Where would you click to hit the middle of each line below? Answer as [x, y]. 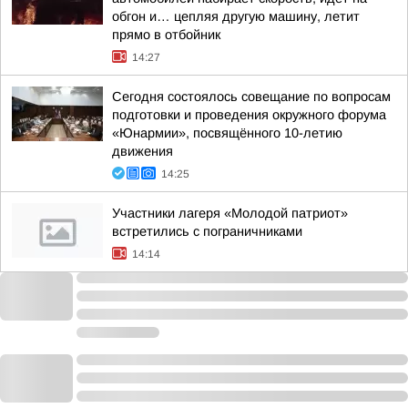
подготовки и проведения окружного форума [249, 115]
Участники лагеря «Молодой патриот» [230, 213]
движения [143, 151]
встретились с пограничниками [207, 231]
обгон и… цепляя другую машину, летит [236, 16]
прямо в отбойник [166, 35]
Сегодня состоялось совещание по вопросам [251, 97]
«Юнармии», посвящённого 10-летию [227, 133]
